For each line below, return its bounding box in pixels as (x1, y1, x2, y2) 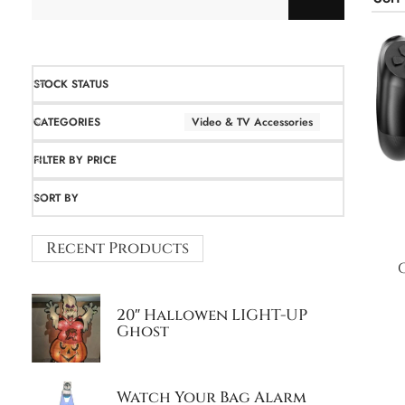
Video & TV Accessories (192, 114, 314, 130)
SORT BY (33, 190, 79, 206)
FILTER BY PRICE (33, 152, 117, 168)
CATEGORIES (33, 114, 100, 130)
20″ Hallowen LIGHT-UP (117, 305, 308, 325)
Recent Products (46, 238, 189, 259)
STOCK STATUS (33, 76, 108, 92)
